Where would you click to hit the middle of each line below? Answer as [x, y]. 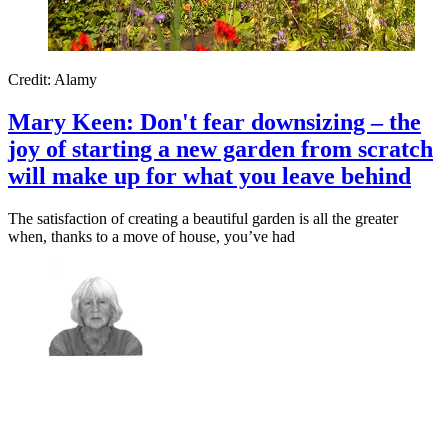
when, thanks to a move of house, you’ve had [151, 236]
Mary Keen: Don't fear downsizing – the [214, 122]
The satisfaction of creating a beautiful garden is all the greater [203, 218]
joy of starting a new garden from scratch [220, 149]
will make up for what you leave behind [209, 176]
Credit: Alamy [52, 80]
